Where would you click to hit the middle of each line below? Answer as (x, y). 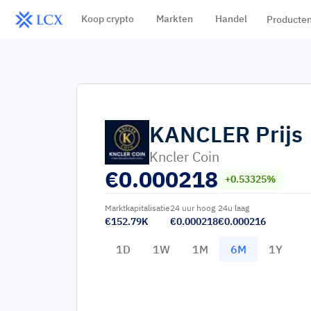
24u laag (234, 208)
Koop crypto (107, 19)
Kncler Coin (184, 157)
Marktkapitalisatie (137, 208)
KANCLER (200, 134)
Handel (231, 19)
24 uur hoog (193, 208)
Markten (174, 19)
